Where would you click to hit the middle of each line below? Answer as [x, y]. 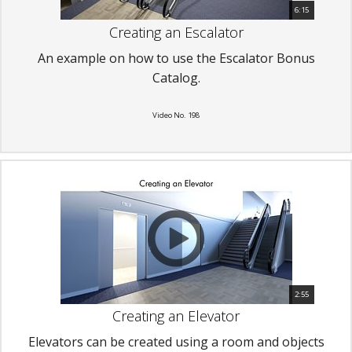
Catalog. [176, 77]
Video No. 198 [176, 115]
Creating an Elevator [176, 315]
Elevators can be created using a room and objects [176, 341]
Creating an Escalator [176, 32]
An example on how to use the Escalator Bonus [176, 58]
